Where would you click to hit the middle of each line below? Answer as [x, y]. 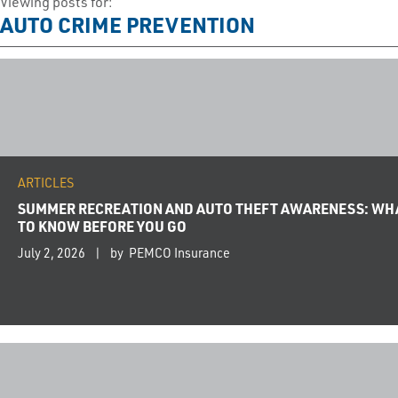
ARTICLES [46, 183]
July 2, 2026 [52, 253]
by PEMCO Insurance [170, 253]
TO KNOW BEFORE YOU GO [102, 227]
